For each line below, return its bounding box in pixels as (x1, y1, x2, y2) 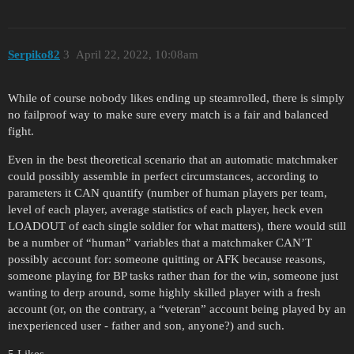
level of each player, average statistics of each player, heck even (8, 202, 323, 216)
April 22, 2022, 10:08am (75, 47, 198, 61)
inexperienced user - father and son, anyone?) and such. (8, 318, 284, 332)
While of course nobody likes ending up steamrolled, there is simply (8, 91, 345, 104)
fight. (8, 124, 34, 137)
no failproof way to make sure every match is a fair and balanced (8, 107, 329, 121)
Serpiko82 (8, 47, 60, 61)
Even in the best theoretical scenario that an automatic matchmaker (8, 153, 337, 166)
